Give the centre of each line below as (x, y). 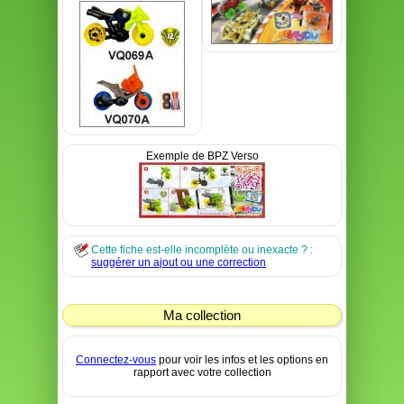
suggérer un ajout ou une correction (179, 262)
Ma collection (202, 315)
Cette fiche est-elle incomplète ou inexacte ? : (202, 250)
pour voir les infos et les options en (242, 360)
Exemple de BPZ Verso (202, 156)
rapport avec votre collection (202, 372)
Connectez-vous (116, 360)
